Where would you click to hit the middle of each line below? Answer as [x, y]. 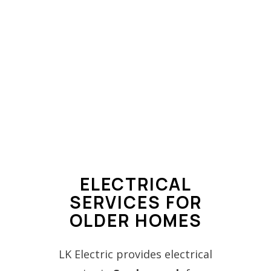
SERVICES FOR [135, 202]
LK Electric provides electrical [135, 254]
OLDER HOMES [135, 220]
